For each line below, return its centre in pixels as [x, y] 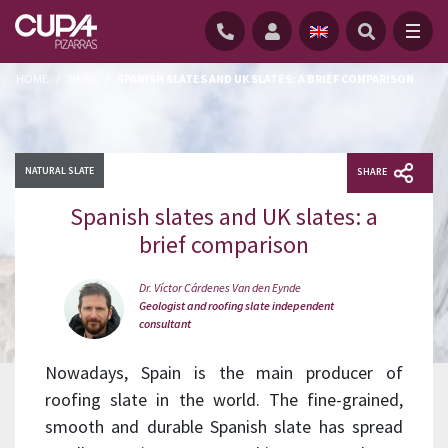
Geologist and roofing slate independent [236, 305]
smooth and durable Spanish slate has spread [224, 426]
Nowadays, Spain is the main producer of [224, 372]
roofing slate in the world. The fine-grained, [224, 399]
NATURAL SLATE [59, 170]
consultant [165, 323]
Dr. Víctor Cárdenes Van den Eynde [220, 287]
